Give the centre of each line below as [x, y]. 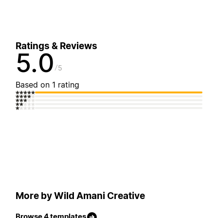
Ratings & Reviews [56, 46]
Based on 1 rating [47, 85]
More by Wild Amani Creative [80, 196]
